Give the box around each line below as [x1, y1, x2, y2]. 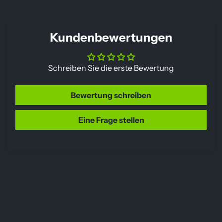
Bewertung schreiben [71, 90, 151, 101]
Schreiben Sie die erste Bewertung [48, 63, 174, 73]
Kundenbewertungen [50, 30, 172, 45]
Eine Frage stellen [78, 115, 144, 125]
